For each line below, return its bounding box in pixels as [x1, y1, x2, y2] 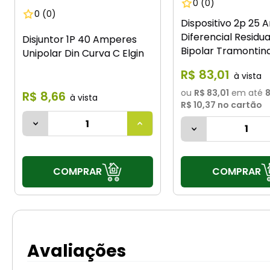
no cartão [215, 98, 262, 111]
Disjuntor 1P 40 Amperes [22, 32, 137, 46]
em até [228, 86, 263, 99]
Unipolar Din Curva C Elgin [22, 46, 144, 60]
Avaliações [27, 239, 127, 263]
